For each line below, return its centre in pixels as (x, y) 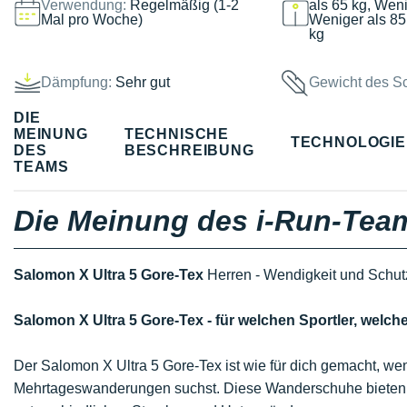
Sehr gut (143, 82)
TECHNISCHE (177, 134)
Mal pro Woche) (92, 19)
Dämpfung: (76, 82)
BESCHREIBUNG (189, 150)
